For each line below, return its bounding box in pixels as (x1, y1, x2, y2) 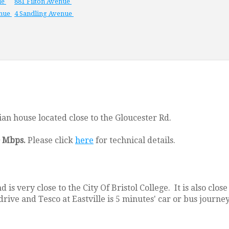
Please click (26, 135, 75, 145)
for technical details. (94, 135, 175, 145)
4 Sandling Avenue (14, 9, 74, 17)
